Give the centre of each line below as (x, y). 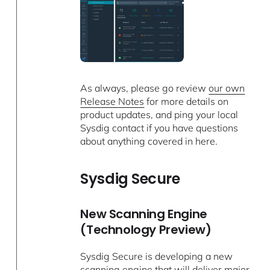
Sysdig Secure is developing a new (157, 256)
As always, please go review (145, 88)
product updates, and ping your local (159, 115)
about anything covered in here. (149, 141)
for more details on (187, 102)
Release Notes (112, 102)
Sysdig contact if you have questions (159, 128)
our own (227, 88)
